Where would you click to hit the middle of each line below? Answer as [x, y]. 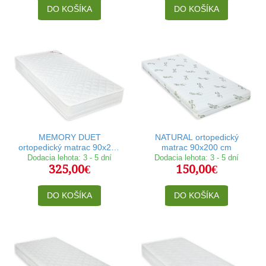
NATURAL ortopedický [197, 137]
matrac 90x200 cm [197, 147]
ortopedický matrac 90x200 [69, 147]
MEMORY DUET [69, 137]
